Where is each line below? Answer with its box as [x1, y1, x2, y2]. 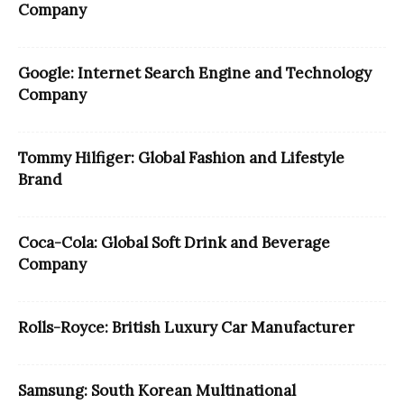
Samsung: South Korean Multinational [18, 380, 296, 400]
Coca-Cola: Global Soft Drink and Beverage [18, 232, 330, 252]
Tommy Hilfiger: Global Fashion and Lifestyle [18, 147, 344, 168]
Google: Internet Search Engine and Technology [18, 62, 372, 83]
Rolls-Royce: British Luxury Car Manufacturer [18, 317, 354, 337]
